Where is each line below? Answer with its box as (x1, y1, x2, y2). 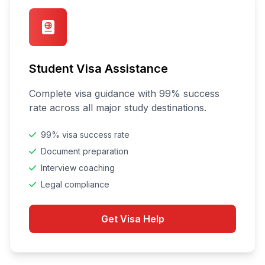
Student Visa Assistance (29, 62, 168, 76)
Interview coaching (41, 163, 115, 173)
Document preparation (41, 146, 128, 156)
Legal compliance (41, 179, 109, 189)
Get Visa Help (101, 213, 164, 225)
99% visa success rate (41, 130, 130, 140)
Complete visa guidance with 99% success (29, 88, 219, 99)
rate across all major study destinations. (29, 102, 206, 114)
